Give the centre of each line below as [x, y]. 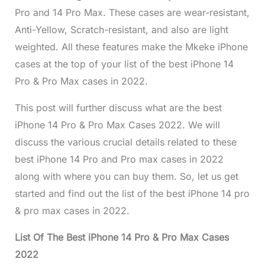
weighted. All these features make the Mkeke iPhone [131, 47]
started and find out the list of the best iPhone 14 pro [132, 194]
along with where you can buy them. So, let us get [126, 177]
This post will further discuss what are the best [118, 108]
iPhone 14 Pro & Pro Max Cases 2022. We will [117, 125]
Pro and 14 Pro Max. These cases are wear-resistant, [132, 13]
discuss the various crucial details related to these [125, 142]
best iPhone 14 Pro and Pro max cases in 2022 [119, 159]
